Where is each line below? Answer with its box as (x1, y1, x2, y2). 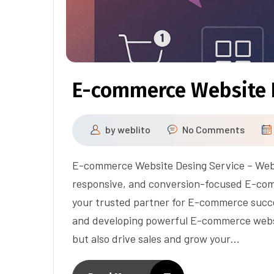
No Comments (182, 123, 245, 135)
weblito (117, 123, 150, 135)
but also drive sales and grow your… (72, 231, 240, 245)
